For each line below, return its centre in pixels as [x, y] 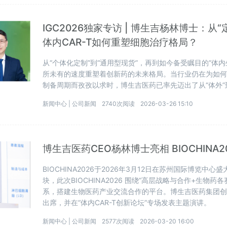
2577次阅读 [118, 221]
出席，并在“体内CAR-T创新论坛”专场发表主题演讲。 [127, 202]
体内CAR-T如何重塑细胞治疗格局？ [120, 42]
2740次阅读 [119, 103]
